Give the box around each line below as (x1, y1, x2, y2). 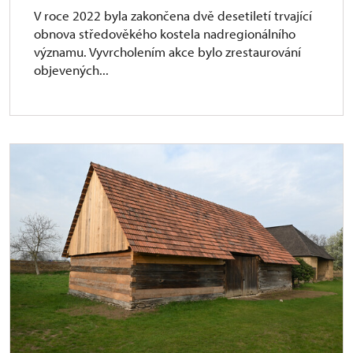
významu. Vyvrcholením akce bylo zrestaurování (34, 43, 301, 60)
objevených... (34, 61, 109, 78)
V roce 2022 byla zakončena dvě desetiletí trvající (34, 6, 312, 24)
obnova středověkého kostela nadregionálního (34, 24, 295, 42)
